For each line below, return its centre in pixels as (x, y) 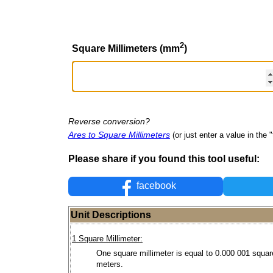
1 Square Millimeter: (107, 239)
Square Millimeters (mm (126, 48)
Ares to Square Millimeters (119, 134)
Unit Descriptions (111, 215)
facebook (155, 186)
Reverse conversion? (109, 121)
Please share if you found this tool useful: (164, 158)
